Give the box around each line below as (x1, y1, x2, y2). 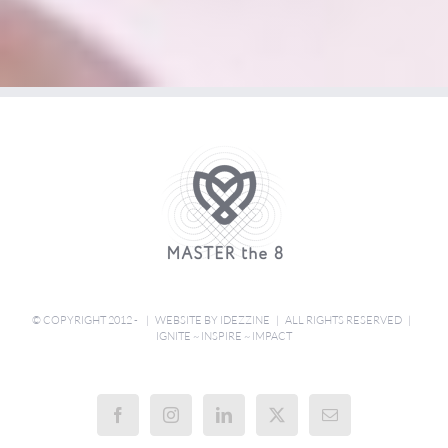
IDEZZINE (219, 312, 270, 327)
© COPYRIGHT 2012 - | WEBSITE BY (31, 312, 220, 327)
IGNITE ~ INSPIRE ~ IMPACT (156, 328, 292, 343)
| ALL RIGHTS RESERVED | (269, 312, 417, 327)
